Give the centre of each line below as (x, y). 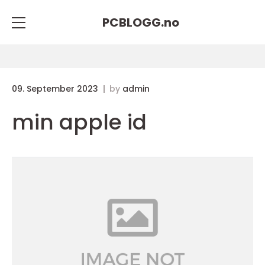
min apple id (79, 122)
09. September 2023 (56, 89)
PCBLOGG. (133, 22)
